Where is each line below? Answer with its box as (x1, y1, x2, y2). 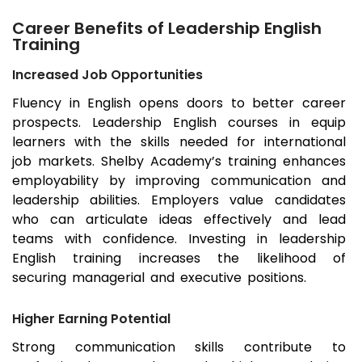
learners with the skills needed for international (12, 133, 346, 152)
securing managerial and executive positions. (12, 268, 306, 288)
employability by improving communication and (12, 171, 346, 191)
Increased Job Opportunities (12, 65, 203, 85)
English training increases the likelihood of (12, 249, 346, 268)
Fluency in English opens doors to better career (12, 94, 346, 113)
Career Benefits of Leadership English (12, 17, 322, 40)
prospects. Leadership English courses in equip (12, 113, 346, 133)
